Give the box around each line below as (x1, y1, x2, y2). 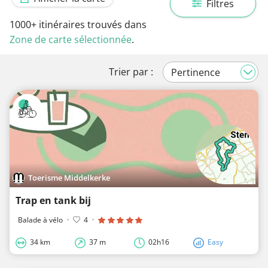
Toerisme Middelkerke (28, 172, 111, 183)
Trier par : (109, 65, 153, 79)
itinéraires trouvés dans (36, 17, 147, 31)
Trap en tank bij (16, 194, 91, 208)
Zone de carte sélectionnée (10, 32, 132, 46)
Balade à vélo (18, 215, 63, 226)
